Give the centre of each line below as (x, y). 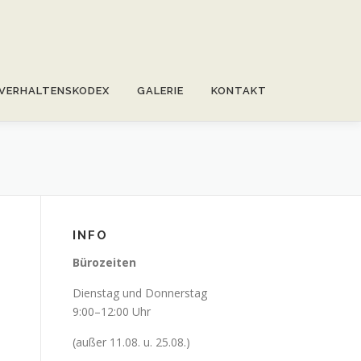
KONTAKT (239, 91)
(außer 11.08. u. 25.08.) (133, 342)
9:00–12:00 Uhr (133, 311)
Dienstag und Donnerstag (140, 293)
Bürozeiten (104, 262)
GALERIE (160, 91)
